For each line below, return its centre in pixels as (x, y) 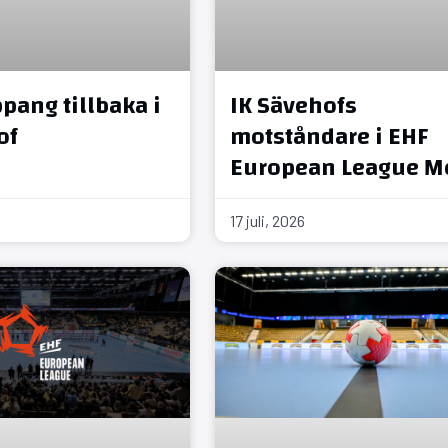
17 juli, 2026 (267, 220)
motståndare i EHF (328, 136)
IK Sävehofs (293, 105)
